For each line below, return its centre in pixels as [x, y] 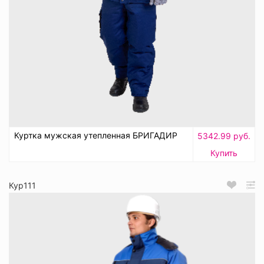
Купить [224, 153]
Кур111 [22, 185]
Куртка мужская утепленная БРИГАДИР [96, 135]
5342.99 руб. [224, 136]
